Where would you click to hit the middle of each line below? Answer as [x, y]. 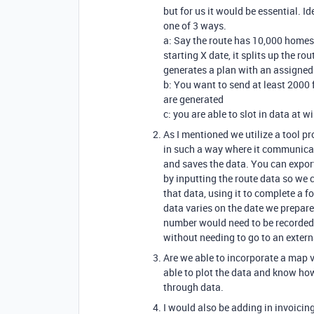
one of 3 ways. [195, 26]
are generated [193, 99]
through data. [193, 287]
